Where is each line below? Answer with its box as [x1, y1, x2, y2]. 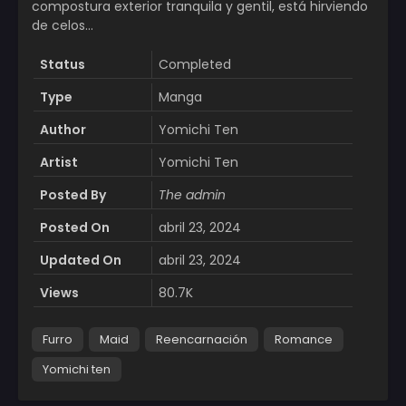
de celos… [32, 16, 93, 35]
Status [40, 55, 85, 74]
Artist [40, 153, 78, 172]
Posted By [40, 186, 106, 205]
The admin [158, 186, 226, 205]
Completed [158, 55, 231, 74]
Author [40, 121, 86, 140]
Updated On [40, 251, 121, 270]
